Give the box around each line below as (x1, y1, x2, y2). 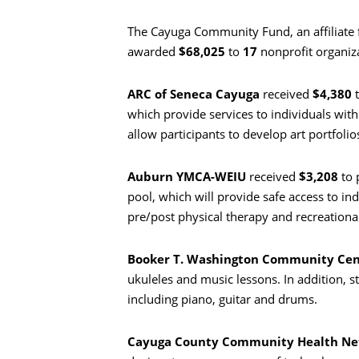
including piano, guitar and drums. (127, 291, 317, 308)
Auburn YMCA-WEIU (127, 168, 246, 185)
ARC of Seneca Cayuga (127, 86, 263, 103)
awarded (127, 43, 179, 60)
